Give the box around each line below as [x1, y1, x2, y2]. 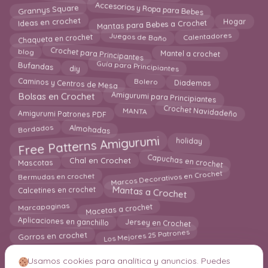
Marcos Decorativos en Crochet [110, 168, 223, 188]
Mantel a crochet [160, 45, 221, 56]
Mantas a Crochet [111, 185, 188, 202]
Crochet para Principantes [50, 44, 145, 62]
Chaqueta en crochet [17, 32, 93, 45]
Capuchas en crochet [147, 154, 224, 172]
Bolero [133, 78, 159, 89]
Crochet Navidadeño [163, 105, 238, 121]
